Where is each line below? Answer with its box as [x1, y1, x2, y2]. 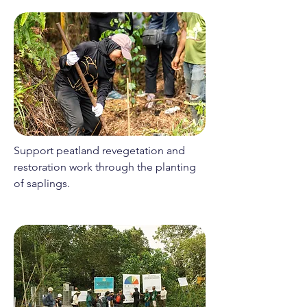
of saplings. [14, 177, 70, 190]
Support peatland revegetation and [14, 144, 185, 157]
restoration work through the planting [14, 160, 196, 173]
